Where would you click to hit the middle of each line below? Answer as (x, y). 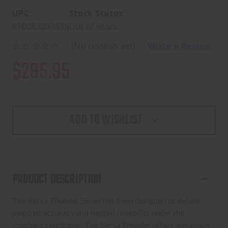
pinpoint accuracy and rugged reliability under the (98, 213)
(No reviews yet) (104, 46)
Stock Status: (97, 13)
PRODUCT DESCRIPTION (56, 180)
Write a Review (180, 46)
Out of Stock (94, 27)
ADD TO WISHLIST (106, 120)
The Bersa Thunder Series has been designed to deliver (107, 201)
